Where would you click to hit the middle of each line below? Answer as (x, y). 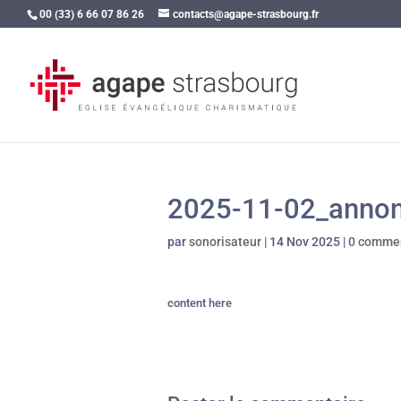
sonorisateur (225, 242)
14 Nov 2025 (305, 242)
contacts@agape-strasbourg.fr (246, 14)
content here (200, 303)
